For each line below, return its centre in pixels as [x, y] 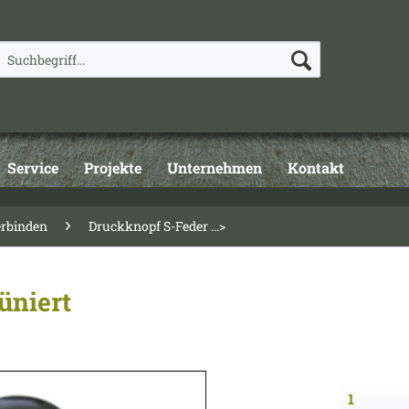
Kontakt [316, 168]
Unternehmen [215, 168]
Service [33, 168]
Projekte [113, 168]
